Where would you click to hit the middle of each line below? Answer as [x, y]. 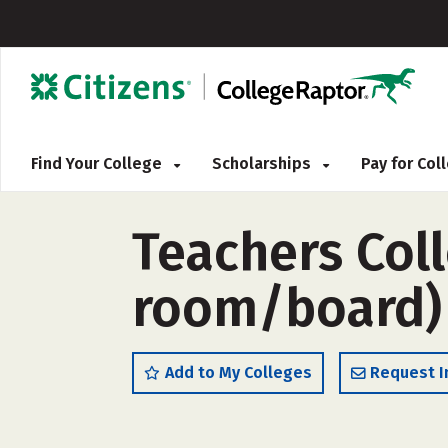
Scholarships [263, 163]
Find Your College [98, 163]
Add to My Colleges [238, 372]
